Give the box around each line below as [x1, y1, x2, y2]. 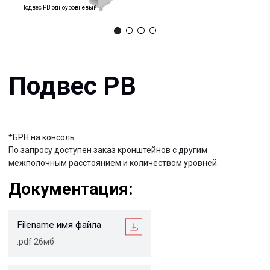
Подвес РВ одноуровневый [21, 4, 97, 11]
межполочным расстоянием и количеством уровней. [6, 36, 157, 43]
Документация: [6, 51, 95, 65]
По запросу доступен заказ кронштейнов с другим [6, 27, 148, 34]
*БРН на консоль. [6, 17, 55, 25]
